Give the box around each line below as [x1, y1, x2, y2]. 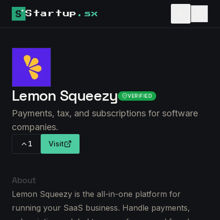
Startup [26, 10, 77, 17]
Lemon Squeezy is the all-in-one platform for [12, 189, 181, 199]
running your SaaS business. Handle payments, [12, 203, 190, 213]
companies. [12, 122, 58, 132]
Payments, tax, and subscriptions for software [12, 108, 198, 118]
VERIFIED [128, 92, 153, 99]
